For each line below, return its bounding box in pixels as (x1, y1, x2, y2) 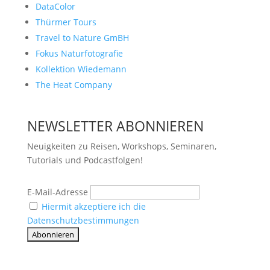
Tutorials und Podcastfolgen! (27, 154, 143, 166)
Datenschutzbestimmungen (27, 214, 139, 226)
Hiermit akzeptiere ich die (41, 200, 146, 212)
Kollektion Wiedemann (35, 63, 127, 75)
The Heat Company (35, 78, 112, 90)
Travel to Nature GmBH (35, 31, 129, 43)
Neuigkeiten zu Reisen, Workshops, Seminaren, (27, 140, 216, 152)
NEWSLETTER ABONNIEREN (27, 116, 204, 136)
